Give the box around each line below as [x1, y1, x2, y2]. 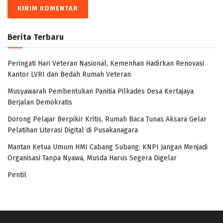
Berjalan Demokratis [7, 98, 72, 107]
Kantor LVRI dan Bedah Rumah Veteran [7, 70, 131, 79]
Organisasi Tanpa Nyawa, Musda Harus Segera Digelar [7, 154, 177, 163]
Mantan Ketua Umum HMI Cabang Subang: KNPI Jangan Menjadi [7, 143, 208, 152]
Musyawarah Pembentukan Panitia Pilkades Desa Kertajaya [7, 87, 194, 96]
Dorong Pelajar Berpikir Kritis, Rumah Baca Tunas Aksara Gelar [7, 115, 207, 124]
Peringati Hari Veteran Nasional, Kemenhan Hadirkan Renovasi [7, 59, 204, 68]
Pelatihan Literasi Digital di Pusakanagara [7, 126, 138, 135]
